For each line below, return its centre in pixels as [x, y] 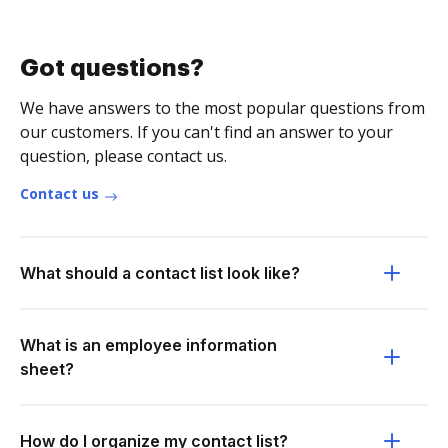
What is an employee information [148, 345]
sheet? [47, 369]
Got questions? [112, 68]
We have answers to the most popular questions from [222, 108]
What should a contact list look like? [160, 273]
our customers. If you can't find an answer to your [206, 132]
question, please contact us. [123, 156]
